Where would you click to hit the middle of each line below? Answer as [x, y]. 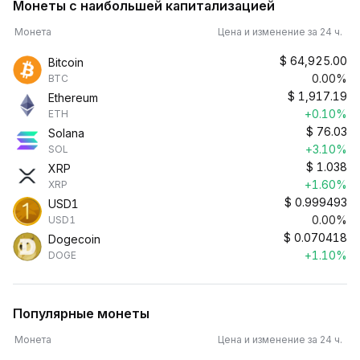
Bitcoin [66, 62]
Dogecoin [74, 239]
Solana [66, 133]
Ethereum [73, 98]
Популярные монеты [81, 313]
